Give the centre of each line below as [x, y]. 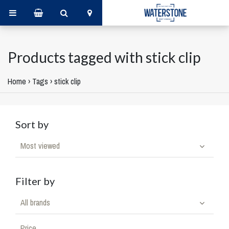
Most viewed [40, 146]
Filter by [35, 181]
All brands [35, 202]
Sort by [32, 124]
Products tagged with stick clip [104, 57]
